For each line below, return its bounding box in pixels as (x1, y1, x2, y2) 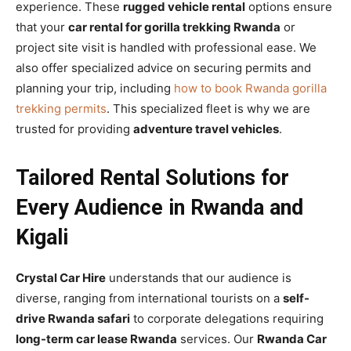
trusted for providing (16, 121, 133, 137)
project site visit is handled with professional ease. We (16, 40, 317, 56)
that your (16, 20, 68, 35)
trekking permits (16, 101, 107, 117)
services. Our (177, 331, 257, 347)
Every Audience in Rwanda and (16, 195, 303, 221)
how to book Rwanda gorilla (174, 81, 327, 96)
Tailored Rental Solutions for (16, 165, 289, 191)
